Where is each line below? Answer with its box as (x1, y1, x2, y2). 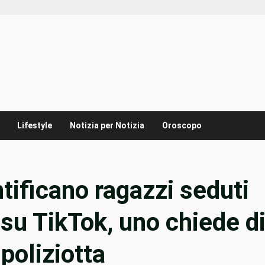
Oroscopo (162, 121, 202, 131)
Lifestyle (17, 121, 52, 131)
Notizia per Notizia (70, 121, 144, 131)
